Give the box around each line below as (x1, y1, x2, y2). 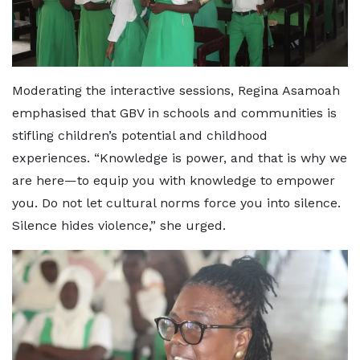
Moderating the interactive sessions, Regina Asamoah (12, 82, 340, 98)
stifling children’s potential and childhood (12, 127, 268, 143)
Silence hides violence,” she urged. (12, 217, 226, 233)
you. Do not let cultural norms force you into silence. (12, 194, 341, 211)
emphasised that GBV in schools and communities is (12, 104, 337, 121)
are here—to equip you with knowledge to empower (12, 172, 335, 188)
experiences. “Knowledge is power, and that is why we (12, 149, 347, 166)
